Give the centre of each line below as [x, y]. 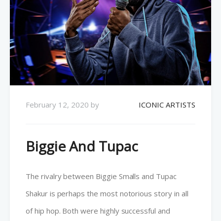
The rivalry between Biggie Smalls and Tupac [101, 176]
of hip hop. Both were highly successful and [98, 211]
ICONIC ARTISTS [167, 105]
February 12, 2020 [57, 105]
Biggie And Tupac [82, 146]
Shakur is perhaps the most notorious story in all [107, 194]
